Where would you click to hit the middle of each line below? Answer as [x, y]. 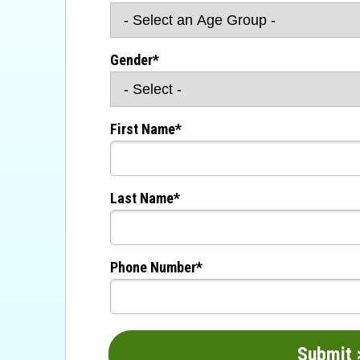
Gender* [134, 60]
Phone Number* [156, 267]
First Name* [145, 129]
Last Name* [145, 198]
